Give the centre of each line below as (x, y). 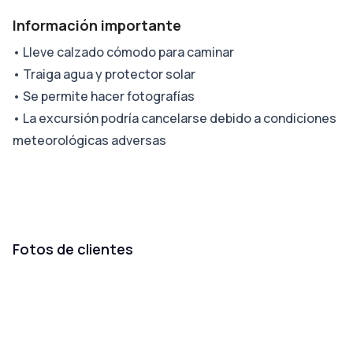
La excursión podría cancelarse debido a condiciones (180, 119)
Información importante (97, 26)
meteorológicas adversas (89, 141)
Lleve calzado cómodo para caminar (128, 52)
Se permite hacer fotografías (109, 97)
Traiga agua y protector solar (109, 74)
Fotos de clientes (73, 249)
